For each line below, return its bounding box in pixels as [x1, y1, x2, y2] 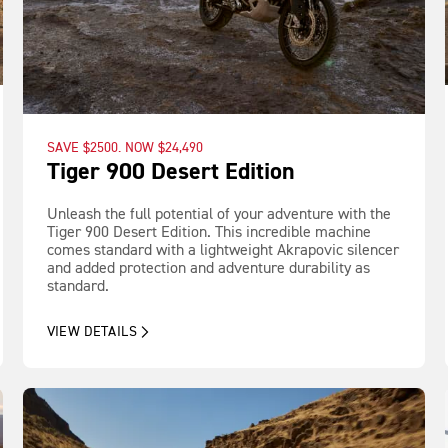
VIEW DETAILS [46, 325, 137, 340]
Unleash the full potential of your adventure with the [46, 207, 391, 224]
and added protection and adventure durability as [46, 261, 370, 278]
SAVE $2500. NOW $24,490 [46, 141, 203, 156]
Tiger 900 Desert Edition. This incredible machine [46, 225, 371, 242]
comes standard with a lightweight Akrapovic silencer [46, 243, 399, 260]
